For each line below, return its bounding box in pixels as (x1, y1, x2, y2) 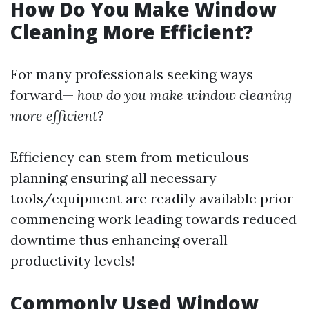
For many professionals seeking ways (10, 66, 253, 83)
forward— (10, 86, 74, 103)
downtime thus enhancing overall (10, 231, 228, 248)
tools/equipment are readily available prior (10, 190, 293, 207)
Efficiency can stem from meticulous (10, 148, 249, 166)
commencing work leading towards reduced (10, 210, 297, 228)
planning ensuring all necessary (10, 169, 217, 186)
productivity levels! (10, 252, 135, 269)
